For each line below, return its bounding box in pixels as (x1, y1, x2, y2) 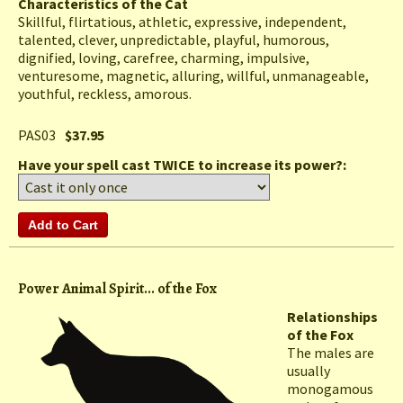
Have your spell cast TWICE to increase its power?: (18, 156, 349, 175)
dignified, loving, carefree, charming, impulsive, (18, 49, 309, 67)
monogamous (287, 380, 373, 399)
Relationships (287, 308, 378, 327)
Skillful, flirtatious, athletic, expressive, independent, (18, 13, 346, 31)
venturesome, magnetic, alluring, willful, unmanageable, (18, 67, 369, 85)
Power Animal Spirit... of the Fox (18, 279, 217, 300)
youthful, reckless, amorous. (18, 85, 192, 103)
